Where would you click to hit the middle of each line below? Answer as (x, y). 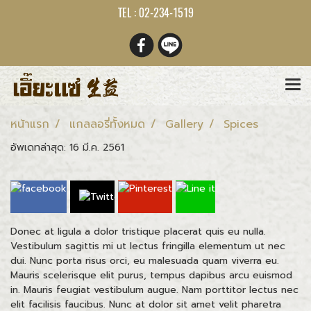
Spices (241, 124)
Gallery (184, 124)
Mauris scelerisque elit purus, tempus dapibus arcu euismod (151, 275)
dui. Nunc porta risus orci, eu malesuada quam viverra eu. (145, 260)
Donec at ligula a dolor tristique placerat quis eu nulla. (138, 231)
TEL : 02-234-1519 (155, 13)
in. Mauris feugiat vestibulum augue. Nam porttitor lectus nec (154, 289)
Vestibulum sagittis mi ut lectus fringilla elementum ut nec (148, 246)
